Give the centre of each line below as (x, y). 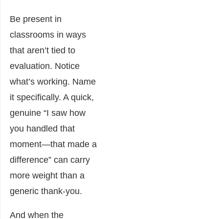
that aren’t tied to (43, 50)
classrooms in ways (48, 34)
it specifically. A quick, (52, 97)
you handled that (42, 128)
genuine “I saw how (48, 113)
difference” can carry (50, 160)
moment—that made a (53, 144)
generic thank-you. (46, 191)
